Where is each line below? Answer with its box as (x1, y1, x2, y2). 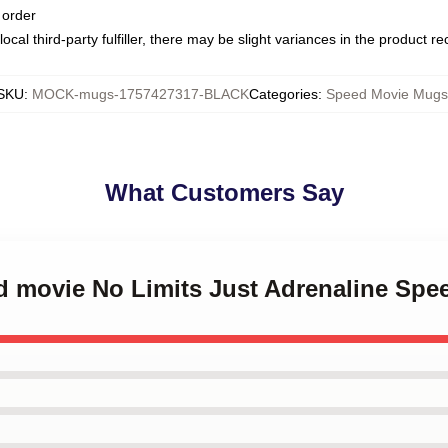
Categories (249, 86, 318, 102)
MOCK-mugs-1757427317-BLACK (32, 86, 249, 102)
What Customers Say (104, 179, 344, 206)
